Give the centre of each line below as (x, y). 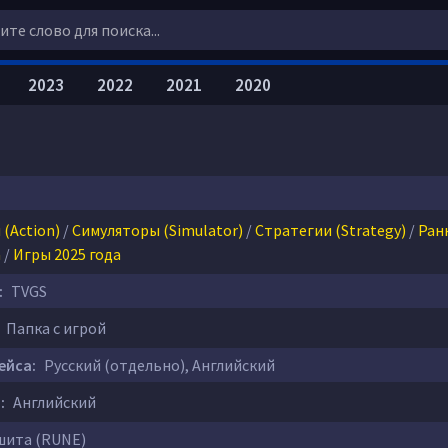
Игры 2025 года (67, 254)
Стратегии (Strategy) (330, 230)
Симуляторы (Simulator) (157, 230)
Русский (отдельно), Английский (158, 365)
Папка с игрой (54, 328)
